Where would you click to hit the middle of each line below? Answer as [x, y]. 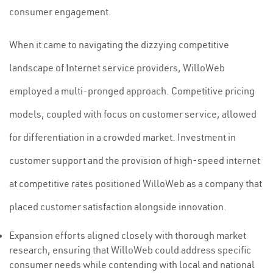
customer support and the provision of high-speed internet [135, 160]
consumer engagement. [60, 12]
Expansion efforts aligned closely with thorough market [128, 235]
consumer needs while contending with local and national [132, 264]
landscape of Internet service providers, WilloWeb [117, 68]
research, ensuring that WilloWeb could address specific [130, 250]
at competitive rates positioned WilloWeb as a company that [136, 183]
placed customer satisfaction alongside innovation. [118, 207]
